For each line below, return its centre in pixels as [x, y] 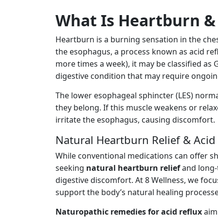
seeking [71, 168]
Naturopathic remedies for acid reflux [129, 212]
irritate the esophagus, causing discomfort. [135, 120]
